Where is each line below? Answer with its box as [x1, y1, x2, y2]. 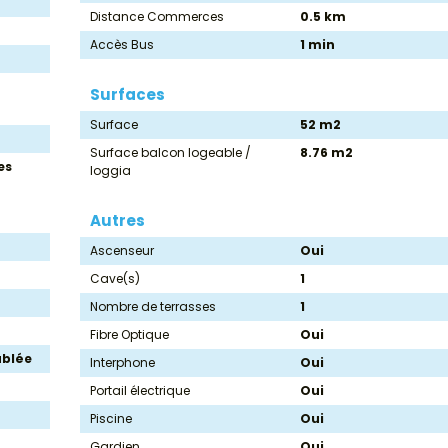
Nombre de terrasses [90, 298, 216, 316]
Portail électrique [90, 382, 190, 400]
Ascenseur [90, 242, 154, 260]
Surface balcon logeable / [90, 144, 251, 162]
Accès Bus [90, 36, 154, 54]
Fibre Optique [90, 326, 169, 344]
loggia [90, 162, 131, 180]
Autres [90, 210, 145, 232]
